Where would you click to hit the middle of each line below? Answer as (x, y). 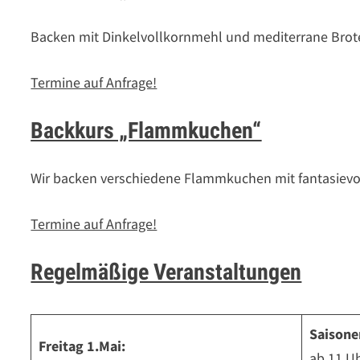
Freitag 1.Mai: (86, 346)
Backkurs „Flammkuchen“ (146, 131)
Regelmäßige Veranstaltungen (166, 272)
